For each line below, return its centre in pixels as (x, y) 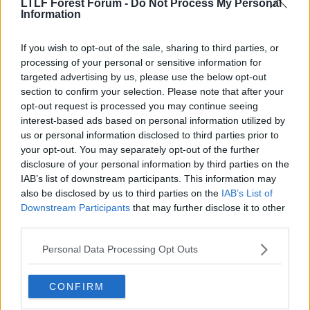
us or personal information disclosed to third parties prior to (150, 135)
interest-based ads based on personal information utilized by (153, 120)
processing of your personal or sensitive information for (141, 62)
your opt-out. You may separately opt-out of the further (140, 149)
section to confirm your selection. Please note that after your (152, 91)
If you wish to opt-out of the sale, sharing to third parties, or (150, 47)
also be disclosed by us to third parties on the (121, 193)
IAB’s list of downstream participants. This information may (148, 178)
